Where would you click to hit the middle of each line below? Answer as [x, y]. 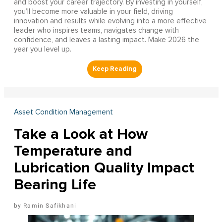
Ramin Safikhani [50, 205]
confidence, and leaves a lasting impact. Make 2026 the [106, 40]
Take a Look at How [81, 134]
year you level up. [42, 49]
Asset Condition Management [63, 112]
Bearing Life [55, 184]
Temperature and [73, 151]
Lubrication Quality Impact [104, 167]
